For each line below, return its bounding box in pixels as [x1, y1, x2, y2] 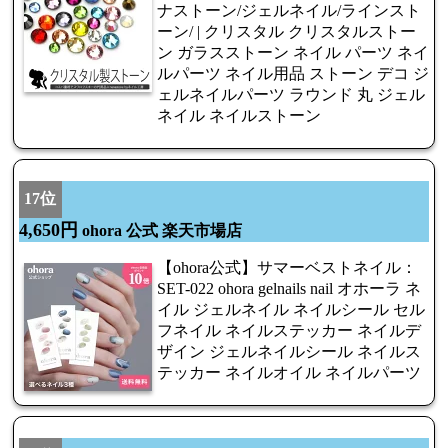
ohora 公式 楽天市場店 [78, 222, 242, 240]
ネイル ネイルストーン [157, 107, 321, 125]
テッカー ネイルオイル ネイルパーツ [157, 364, 421, 382]
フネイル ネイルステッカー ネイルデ [157, 322, 421, 340]
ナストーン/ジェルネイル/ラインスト [157, 2, 421, 20]
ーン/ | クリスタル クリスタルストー [157, 23, 416, 41]
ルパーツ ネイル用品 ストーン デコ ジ [157, 65, 429, 83]
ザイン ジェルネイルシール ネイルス [157, 343, 421, 361]
